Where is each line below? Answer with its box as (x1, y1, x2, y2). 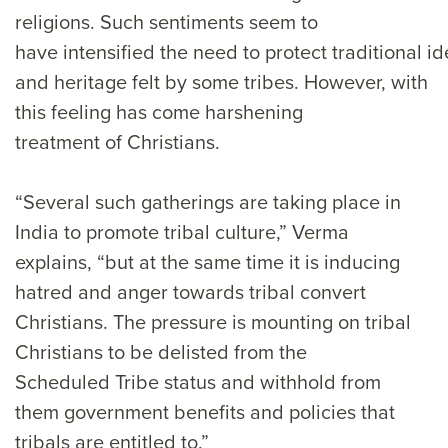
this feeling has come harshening (15, 97, 303, 126)
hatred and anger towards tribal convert (15, 277, 366, 306)
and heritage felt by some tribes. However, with (15, 67, 428, 96)
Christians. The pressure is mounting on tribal (15, 307, 411, 336)
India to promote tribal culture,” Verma (15, 217, 349, 246)
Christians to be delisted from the (15, 337, 307, 366)
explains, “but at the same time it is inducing (15, 247, 400, 276)
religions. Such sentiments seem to (15, 7, 318, 36)
